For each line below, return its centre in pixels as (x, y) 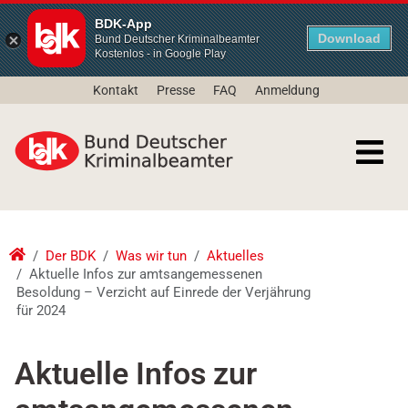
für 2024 (41, 311)
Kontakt (116, 90)
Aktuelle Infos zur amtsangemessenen (145, 275)
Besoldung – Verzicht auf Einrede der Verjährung (163, 293)
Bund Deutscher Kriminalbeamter (177, 39)
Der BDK (70, 256)
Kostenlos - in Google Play (160, 54)
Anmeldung (287, 90)
